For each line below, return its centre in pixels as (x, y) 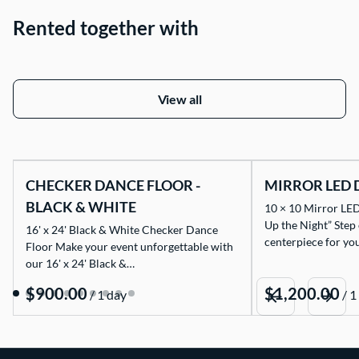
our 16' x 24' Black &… (80, 264)
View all (179, 99)
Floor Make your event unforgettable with (129, 247)
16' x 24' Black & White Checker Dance (122, 230)
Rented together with (106, 28)
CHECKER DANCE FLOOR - (113, 186)
